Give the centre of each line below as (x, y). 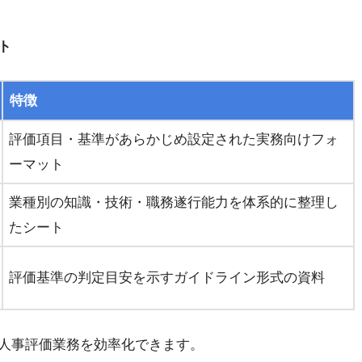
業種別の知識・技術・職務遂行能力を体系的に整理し (174, 203)
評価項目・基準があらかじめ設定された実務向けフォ (174, 140)
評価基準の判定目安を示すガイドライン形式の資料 (167, 278)
